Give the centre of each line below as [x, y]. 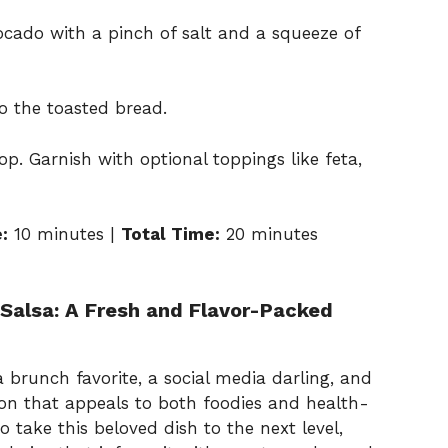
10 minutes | [64, 234]
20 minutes [269, 234]
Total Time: [170, 234]
